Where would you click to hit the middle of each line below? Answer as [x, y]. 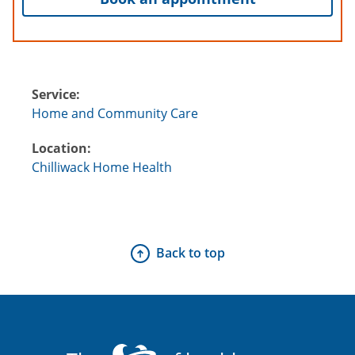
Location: [61, 148]
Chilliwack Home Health [102, 167]
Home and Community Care [115, 113]
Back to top [190, 252]
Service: [56, 94]
